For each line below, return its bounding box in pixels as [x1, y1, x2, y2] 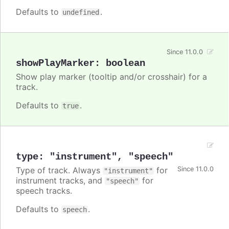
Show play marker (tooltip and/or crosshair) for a [16, 71, 207, 82]
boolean [106, 57, 145, 69]
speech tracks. [16, 185, 72, 196]
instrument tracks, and [16, 175, 105, 186]
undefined [62, 8, 99, 16]
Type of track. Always [16, 165, 103, 175]
